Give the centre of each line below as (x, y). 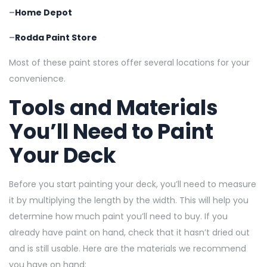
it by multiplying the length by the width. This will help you (129, 200)
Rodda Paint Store (56, 37)
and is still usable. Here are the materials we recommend (128, 248)
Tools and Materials (114, 107)
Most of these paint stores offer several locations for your (129, 62)
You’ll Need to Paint (111, 131)
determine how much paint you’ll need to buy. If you (118, 216)
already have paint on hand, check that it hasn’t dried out (129, 232)
